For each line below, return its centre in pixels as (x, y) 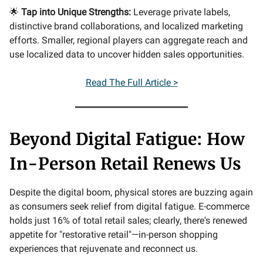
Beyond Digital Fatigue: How (127, 139)
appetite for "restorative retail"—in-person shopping (114, 234)
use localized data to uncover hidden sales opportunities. (127, 54)
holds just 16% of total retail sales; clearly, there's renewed (128, 220)
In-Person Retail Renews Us (125, 163)
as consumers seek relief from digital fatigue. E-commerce (129, 206)
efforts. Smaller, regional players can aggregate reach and (129, 40)
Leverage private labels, (181, 12)
